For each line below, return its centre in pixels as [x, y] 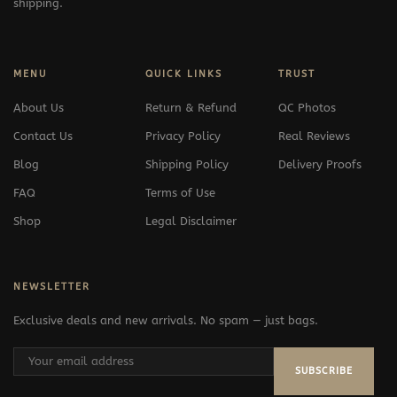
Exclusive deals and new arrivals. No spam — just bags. [166, 320]
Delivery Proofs [319, 164]
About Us [39, 107]
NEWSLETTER [52, 286]
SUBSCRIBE [324, 370]
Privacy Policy [183, 136]
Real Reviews [314, 136]
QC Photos [307, 107]
